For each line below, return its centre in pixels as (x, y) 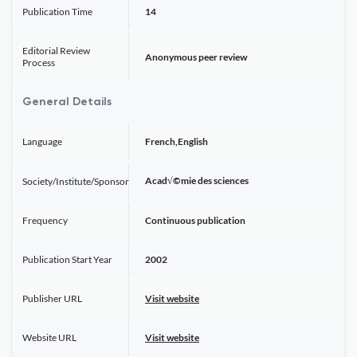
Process (39, 63)
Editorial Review (56, 51)
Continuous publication (195, 220)
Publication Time (57, 12)
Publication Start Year (67, 259)
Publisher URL (52, 298)
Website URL (49, 337)
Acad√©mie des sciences (197, 180)
